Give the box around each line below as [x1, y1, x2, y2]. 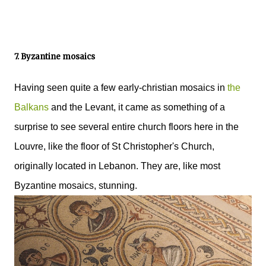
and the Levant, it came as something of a [49, 102, 225, 112]
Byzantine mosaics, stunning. [14, 180, 137, 191]
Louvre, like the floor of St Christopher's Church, [14, 141, 214, 151]
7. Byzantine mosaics [14, 52, 95, 62]
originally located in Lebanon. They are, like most [14, 160, 220, 171]
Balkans [14, 102, 49, 112]
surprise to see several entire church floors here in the [14, 121, 239, 132]
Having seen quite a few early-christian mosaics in [14, 82, 227, 93]
